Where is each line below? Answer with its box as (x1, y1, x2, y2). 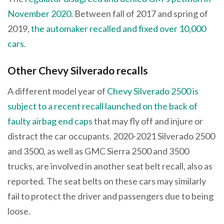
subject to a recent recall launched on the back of (7, 100, 197, 112)
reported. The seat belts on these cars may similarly (7, 175, 206, 187)
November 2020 (7, 7, 71, 19)
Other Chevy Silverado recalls (7, 63, 148, 76)
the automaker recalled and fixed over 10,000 (31, 22, 206, 34)
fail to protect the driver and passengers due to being (7, 190, 213, 202)
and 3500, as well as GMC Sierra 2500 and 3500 (7, 145, 189, 157)
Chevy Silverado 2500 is (107, 85, 198, 97)
